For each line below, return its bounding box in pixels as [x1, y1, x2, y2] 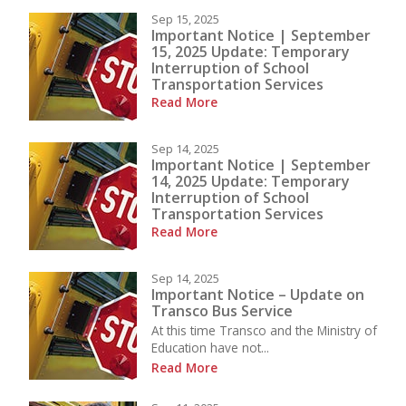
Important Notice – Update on [151, 284, 364, 304]
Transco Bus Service [151, 300, 293, 321]
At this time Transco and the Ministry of [151, 322, 377, 340]
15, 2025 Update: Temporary [151, 41, 350, 62]
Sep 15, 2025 [151, 11, 219, 28]
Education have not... [151, 339, 269, 357]
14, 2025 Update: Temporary [151, 170, 350, 191]
